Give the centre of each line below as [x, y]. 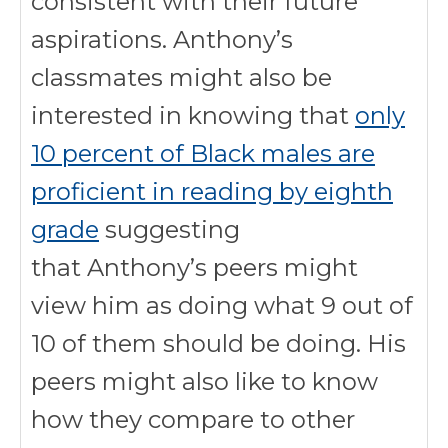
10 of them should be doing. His [218, 343]
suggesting [169, 229]
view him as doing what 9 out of [222, 305]
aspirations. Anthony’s [162, 39]
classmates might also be [181, 77]
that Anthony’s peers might [194, 267]
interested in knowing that [193, 115]
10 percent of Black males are [203, 153]
